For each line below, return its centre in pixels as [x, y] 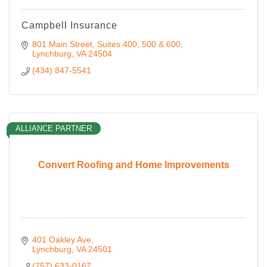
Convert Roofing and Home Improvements [133, 165]
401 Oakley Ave [61, 239]
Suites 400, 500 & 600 [139, 44]
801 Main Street [62, 44]
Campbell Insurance [69, 25]
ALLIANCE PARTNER [54, 128]
